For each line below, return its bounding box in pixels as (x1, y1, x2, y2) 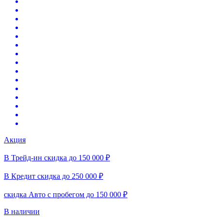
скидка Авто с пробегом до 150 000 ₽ (4, 190, 127, 199)
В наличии (4, 207, 40, 216)
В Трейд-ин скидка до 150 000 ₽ (4, 153, 110, 162)
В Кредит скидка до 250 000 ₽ (4, 171, 103, 180)
